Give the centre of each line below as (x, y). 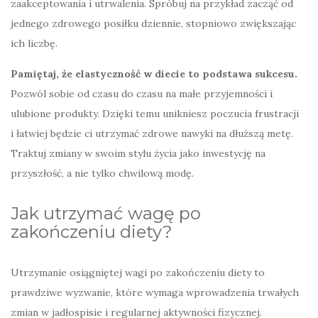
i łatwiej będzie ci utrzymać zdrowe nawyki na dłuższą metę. (152, 134)
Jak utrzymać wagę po (106, 214)
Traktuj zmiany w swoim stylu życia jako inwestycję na (138, 154)
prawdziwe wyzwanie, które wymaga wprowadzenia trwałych (155, 293)
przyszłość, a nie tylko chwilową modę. (102, 174)
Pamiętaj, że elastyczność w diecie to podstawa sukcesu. (154, 74)
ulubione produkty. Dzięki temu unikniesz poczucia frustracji (155, 114)
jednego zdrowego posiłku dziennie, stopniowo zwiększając (153, 24)
